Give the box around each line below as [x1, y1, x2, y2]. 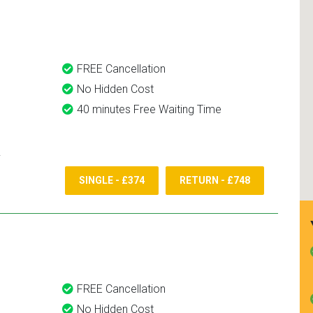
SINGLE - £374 [79, 175, 145, 187]
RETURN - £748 [180, 175, 250, 187]
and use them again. [181, 5, 272, 17]
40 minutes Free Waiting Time [77, 103, 221, 116]
